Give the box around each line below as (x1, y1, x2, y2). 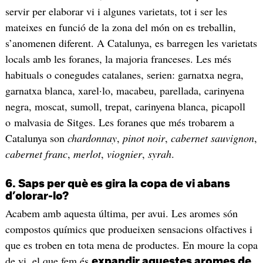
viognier (106, 147, 142, 161)
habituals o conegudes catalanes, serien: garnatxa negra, (5, 68, 244, 82)
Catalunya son (5, 131, 68, 146)
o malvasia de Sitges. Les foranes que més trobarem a (5, 115, 234, 130)
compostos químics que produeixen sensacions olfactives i (5, 221, 252, 236)
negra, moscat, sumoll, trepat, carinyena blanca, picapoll (5, 99, 245, 114)
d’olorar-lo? (5, 190, 69, 201)
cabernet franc (5, 147, 68, 161)
